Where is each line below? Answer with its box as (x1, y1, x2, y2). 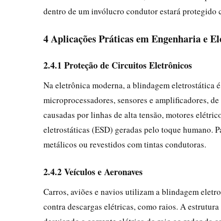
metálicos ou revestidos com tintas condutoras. (43, 138, 206, 150)
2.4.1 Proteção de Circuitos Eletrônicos (43, 58, 192, 72)
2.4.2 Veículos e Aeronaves (43, 165, 143, 178)
